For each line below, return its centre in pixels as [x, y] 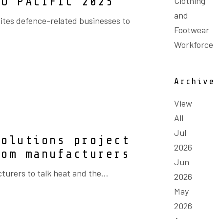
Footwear [192, 30]
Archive [194, 81]
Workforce [194, 44]
